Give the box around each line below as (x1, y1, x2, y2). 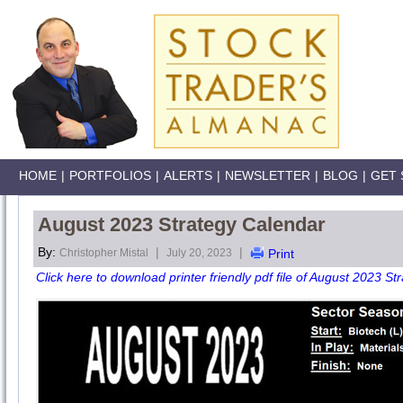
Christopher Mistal (59, 246, 148, 259)
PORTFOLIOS (69, 168, 151, 183)
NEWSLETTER (225, 168, 310, 183)
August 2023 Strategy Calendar (38, 213, 326, 236)
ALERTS (164, 168, 212, 183)
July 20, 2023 (166, 246, 232, 259)
